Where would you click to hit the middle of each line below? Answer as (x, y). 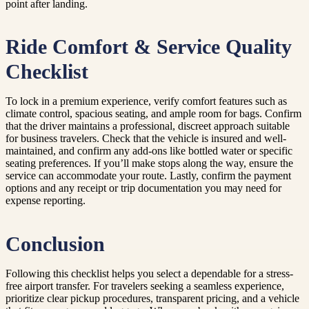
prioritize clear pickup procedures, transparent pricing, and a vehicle (152, 298)
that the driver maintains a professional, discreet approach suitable (148, 126)
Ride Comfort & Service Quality (149, 47)
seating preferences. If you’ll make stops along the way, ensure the (149, 163)
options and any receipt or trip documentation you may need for (143, 188)
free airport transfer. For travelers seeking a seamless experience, (145, 286)
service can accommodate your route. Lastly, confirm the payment (148, 176)
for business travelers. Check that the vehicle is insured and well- (146, 139)
